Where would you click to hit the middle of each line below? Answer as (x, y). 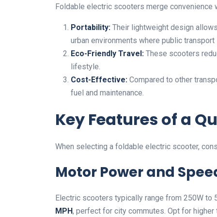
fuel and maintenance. (107, 93)
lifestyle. (85, 67)
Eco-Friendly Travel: (107, 54)
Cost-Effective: (99, 80)
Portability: (91, 27)
